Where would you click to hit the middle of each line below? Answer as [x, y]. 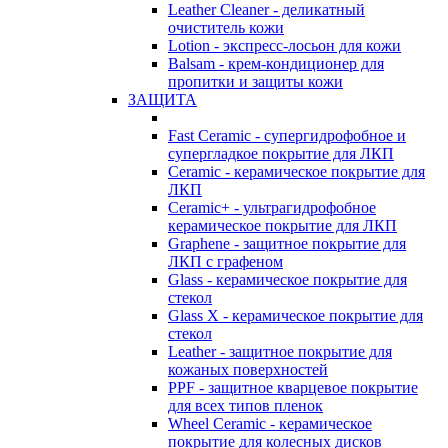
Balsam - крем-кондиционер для [276, 63]
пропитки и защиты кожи [255, 81]
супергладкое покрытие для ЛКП [281, 153]
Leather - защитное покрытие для [280, 351]
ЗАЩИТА [162, 99]
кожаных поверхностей [248, 369]
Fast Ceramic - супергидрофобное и [287, 135]
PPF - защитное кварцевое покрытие [293, 387]
